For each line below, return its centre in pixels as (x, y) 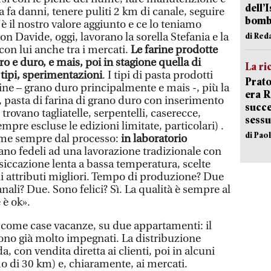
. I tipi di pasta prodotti (158, 75)
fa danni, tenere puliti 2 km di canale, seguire (114, 11)
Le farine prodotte (174, 50)
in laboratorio (154, 139)
